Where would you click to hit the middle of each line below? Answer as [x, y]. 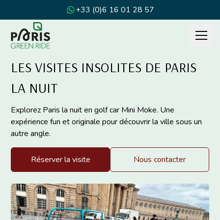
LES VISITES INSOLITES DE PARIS [104, 67]
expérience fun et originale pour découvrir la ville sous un [107, 122]
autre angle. [31, 134]
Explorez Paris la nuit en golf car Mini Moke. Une [93, 110]
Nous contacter [159, 160]
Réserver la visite [60, 160]
